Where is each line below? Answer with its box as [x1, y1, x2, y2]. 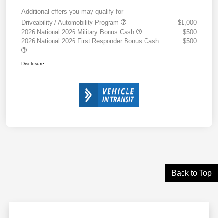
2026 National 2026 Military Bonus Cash [21, 28, 136, 36]
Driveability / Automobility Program [21, 18, 121, 26]
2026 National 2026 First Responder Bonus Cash [21, 37, 159, 45]
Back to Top [171, 168, 212, 177]
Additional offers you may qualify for [21, 7, 123, 15]
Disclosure [21, 60, 44, 66]
